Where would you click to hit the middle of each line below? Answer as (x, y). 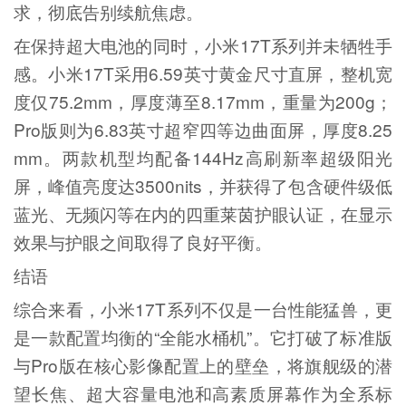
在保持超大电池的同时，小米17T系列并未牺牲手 (203, 45)
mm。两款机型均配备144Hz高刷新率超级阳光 (203, 158)
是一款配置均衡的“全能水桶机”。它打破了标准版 (203, 337)
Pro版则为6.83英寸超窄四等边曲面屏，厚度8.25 (203, 130)
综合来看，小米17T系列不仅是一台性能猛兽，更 (203, 309)
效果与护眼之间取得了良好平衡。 (142, 242)
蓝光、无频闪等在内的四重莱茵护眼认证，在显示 (203, 214)
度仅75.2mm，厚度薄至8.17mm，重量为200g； (203, 101)
